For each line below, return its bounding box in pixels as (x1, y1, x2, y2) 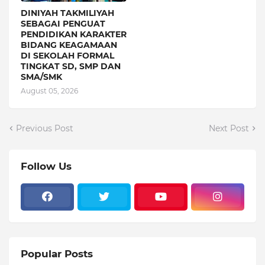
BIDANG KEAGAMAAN (21, 39, 117, 50)
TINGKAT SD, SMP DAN (21, 60, 121, 72)
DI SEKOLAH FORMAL (21, 50, 114, 61)
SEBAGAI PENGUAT (21, 18, 105, 29)
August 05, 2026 (21, 86, 78, 95)
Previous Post (16, 122, 73, 134)
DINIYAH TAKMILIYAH (21, 7, 114, 18)
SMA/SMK (21, 71, 62, 82)
